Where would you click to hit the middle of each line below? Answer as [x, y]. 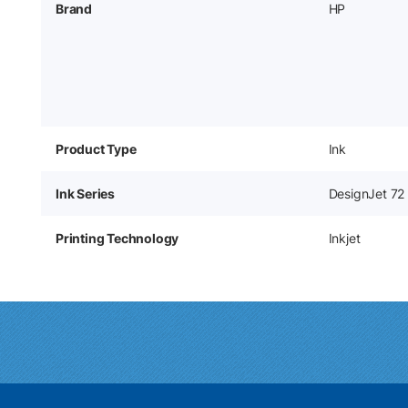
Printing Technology [117, 238]
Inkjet [344, 238]
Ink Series [85, 193]
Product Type [96, 148]
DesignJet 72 [367, 193]
